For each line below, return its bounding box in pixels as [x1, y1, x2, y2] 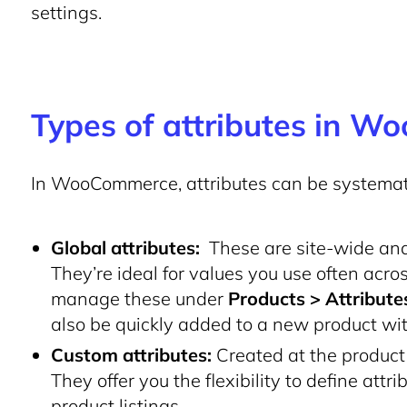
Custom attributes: [51, 343, 212, 366]
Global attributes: [51, 236, 200, 259]
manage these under [51, 287, 228, 310]
